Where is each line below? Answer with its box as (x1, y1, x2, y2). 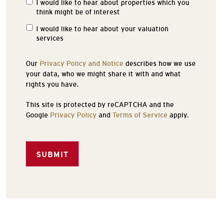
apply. (167, 111, 189, 119)
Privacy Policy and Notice (40, 59, 123, 67)
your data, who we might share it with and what (26, 70, 181, 78)
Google (26, 111, 50, 119)
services (36, 34, 63, 42)
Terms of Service (112, 111, 167, 119)
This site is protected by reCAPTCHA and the (26, 101, 174, 109)
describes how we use (123, 59, 196, 67)
